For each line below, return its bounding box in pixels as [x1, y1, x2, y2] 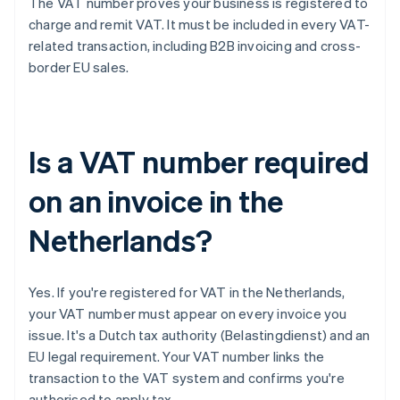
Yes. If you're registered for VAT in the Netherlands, [29, 283, 346, 302]
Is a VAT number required [29, 142, 370, 181]
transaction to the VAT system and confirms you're [29, 369, 345, 387]
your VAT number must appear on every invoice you [29, 304, 347, 323]
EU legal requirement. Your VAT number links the [29, 347, 325, 366]
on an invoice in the [29, 181, 283, 221]
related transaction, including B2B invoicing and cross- [29, 37, 362, 55]
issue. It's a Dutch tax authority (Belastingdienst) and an [29, 326, 371, 345]
